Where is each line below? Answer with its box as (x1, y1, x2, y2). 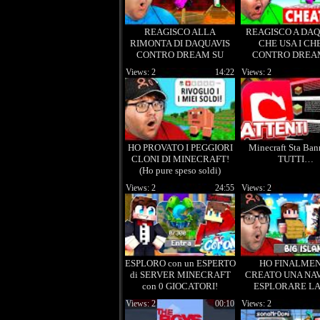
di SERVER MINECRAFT (129, 269, 231, 280)
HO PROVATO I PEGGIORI (127, 142, 233, 153)
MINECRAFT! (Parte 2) (134, 61, 226, 71)
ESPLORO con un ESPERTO (124, 258, 236, 269)
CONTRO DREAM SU (136, 49, 224, 60)
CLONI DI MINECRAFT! (131, 154, 229, 164)
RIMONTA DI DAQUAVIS (130, 38, 230, 49)
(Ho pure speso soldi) (139, 165, 221, 176)
